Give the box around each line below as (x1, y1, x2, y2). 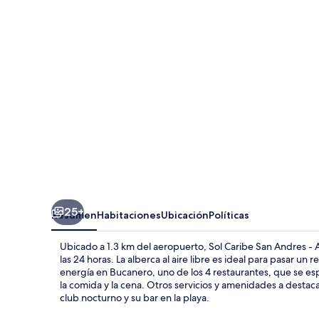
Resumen (51, 208, 97, 221)
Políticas (209, 208, 249, 221)
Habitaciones (97, 208, 161, 221)
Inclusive (51, 85, 120, 105)
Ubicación (161, 208, 209, 221)
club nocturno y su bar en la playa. (60, 291, 209, 304)
